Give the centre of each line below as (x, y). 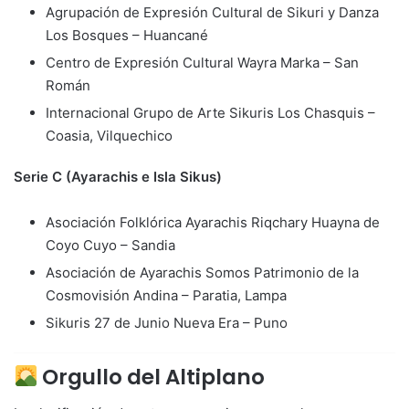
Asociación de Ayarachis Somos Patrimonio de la (202, 272)
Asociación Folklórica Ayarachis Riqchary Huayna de (213, 222)
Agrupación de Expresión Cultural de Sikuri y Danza (212, 12)
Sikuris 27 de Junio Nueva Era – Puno (167, 322)
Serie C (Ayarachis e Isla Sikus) (118, 176)
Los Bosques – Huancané (127, 35)
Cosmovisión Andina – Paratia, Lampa (166, 295)
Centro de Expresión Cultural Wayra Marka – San (202, 62)
